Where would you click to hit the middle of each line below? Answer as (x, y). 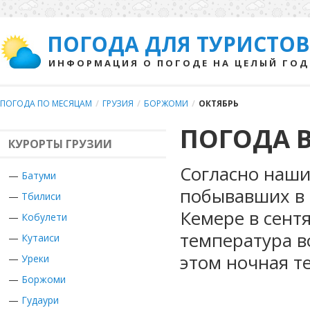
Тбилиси (41, 196)
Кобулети (44, 217)
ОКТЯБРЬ (219, 103)
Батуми (39, 175)
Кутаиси (40, 238)
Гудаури (40, 300)
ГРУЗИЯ (118, 103)
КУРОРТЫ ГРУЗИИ (60, 144)
